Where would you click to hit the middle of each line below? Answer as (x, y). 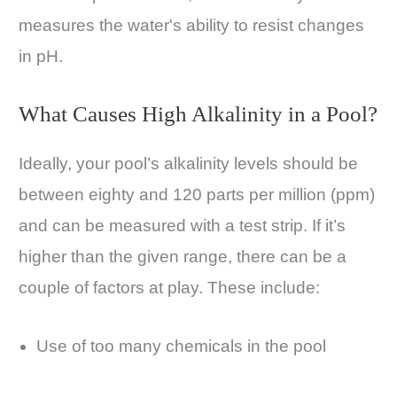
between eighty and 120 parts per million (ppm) (197, 195)
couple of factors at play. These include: (169, 288)
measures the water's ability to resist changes (191, 25)
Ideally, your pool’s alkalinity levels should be (188, 164)
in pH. (43, 56)
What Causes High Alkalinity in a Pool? (198, 114)
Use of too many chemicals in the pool (181, 346)
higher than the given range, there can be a (183, 257)
